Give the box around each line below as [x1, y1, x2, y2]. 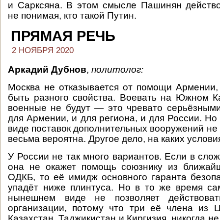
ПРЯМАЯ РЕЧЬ [11, 28, 115, 44]
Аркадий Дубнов [8, 64, 86, 75]
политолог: [91, 64, 143, 75]
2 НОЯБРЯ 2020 [12, 46, 74, 55]
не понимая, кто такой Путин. [8, 10, 137, 21]
